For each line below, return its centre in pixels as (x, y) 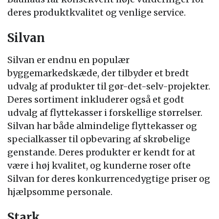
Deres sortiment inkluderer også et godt (96, 99)
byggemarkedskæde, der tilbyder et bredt (98, 73)
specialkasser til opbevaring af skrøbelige (99, 139)
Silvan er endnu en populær (68, 60)
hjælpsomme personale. (60, 192)
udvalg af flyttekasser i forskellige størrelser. (105, 113)
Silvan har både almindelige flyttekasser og (102, 126)
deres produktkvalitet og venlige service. (97, 12)
